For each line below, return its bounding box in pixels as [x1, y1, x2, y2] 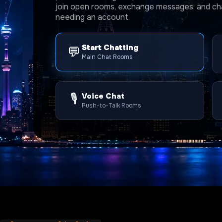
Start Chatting [82, 45, 139, 55]
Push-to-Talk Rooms [82, 102, 142, 110]
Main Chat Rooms [82, 55, 133, 63]
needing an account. [55, 12, 130, 22]
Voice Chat [82, 91, 125, 101]
